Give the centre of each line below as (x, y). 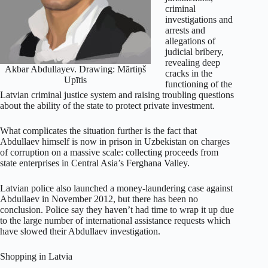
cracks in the (189, 74)
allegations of (190, 41)
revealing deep (193, 63)
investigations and (199, 20)
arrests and (185, 31)
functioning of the (199, 84)
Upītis (75, 80)
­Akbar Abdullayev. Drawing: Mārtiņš (75, 69)
